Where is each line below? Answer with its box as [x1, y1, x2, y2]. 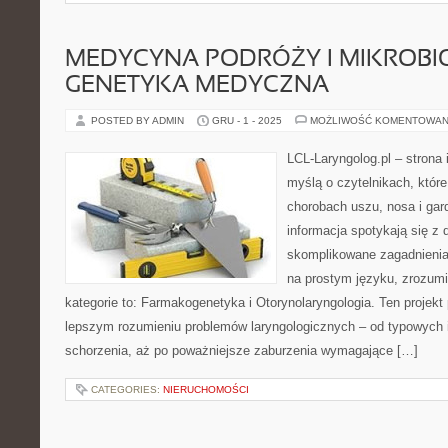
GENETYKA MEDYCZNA [65, 75, 329, 97]
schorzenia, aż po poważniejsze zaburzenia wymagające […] [65, 343, 418, 358]
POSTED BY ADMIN [91, 115, 187, 126]
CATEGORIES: [91, 384, 163, 395]
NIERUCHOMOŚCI [163, 384, 249, 395]
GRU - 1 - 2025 [212, 115, 282, 126]
